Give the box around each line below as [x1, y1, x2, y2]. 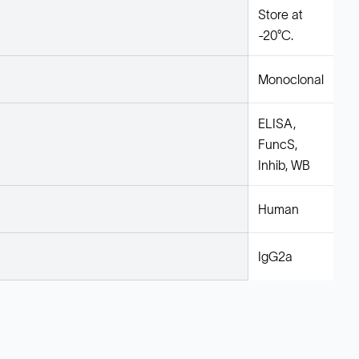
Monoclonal [258, 72, 324, 87]
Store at [258, 7, 303, 22]
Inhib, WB [258, 158, 310, 173]
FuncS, [258, 137, 297, 152]
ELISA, [258, 116, 296, 131]
